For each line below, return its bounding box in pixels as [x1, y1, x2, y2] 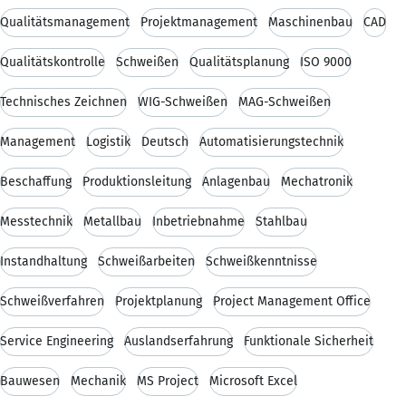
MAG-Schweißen [238, 93, 331, 110]
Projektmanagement [140, 14, 257, 30]
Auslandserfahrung [124, 333, 233, 349]
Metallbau [83, 213, 141, 229]
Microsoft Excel [209, 372, 297, 389]
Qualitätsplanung [189, 53, 289, 70]
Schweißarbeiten [98, 253, 195, 269]
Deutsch [141, 133, 188, 150]
